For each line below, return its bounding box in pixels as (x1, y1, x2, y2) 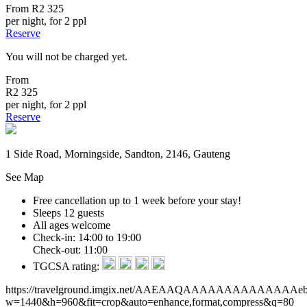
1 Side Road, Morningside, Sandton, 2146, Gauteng (5, 147, 230, 160)
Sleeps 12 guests (33, 206, 104, 219)
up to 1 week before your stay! (106, 194, 241, 206)
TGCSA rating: (33, 260, 102, 272)
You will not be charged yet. (5, 50, 127, 62)
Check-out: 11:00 (33, 243, 108, 256)
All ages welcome (33, 219, 110, 231)
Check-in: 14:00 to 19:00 (33, 231, 141, 243)
